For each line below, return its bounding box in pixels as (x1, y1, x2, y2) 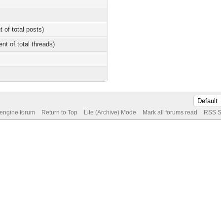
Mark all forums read (142, 109, 197, 116)
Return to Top (41, 109, 77, 116)
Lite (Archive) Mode (83, 109, 136, 116)
